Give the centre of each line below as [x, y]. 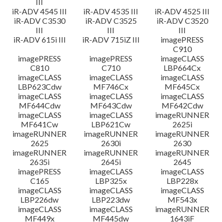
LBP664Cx [182, 68]
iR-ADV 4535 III [111, 11]
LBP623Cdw [39, 86]
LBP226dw [40, 199]
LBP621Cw [111, 124]
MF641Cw [40, 124]
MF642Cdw [182, 105]
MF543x [182, 199]
